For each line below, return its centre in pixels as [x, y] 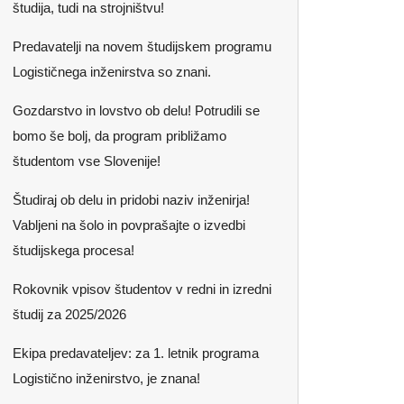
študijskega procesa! [73, 250]
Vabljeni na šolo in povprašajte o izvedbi [129, 225]
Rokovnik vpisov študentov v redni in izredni [142, 289]
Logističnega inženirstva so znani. [112, 72]
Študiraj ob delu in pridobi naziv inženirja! [131, 200]
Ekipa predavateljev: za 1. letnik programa [136, 353]
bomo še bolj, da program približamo [119, 136]
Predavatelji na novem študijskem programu [142, 46]
